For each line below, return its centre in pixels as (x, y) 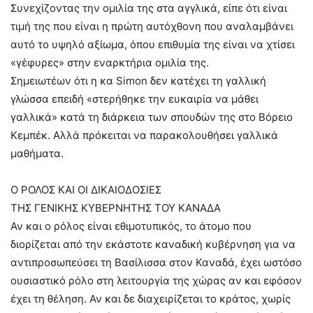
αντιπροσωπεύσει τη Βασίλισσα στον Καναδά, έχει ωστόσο (156, 263)
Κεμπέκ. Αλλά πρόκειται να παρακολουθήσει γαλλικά (144, 136)
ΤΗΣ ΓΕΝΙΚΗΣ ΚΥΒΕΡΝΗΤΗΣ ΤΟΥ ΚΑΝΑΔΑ (116, 208)
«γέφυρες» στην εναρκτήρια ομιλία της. (110, 63)
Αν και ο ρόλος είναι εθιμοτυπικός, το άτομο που (131, 226)
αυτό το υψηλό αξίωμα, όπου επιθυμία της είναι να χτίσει (153, 45)
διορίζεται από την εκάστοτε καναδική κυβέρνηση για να (153, 245)
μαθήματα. (37, 154)
